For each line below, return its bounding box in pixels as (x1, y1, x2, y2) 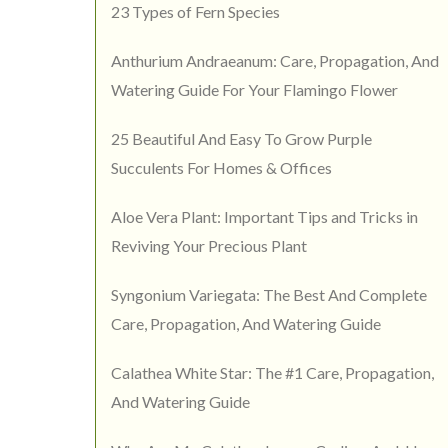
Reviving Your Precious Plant (111, 236, 307, 256)
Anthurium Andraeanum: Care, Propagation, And (111, 51, 439, 71)
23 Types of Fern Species (111, 2, 280, 22)
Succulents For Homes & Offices (111, 158, 332, 178)
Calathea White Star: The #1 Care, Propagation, (111, 363, 434, 383)
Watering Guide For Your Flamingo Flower (111, 80, 398, 100)
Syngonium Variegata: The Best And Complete (111, 285, 427, 305)
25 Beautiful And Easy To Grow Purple (111, 129, 372, 149)
